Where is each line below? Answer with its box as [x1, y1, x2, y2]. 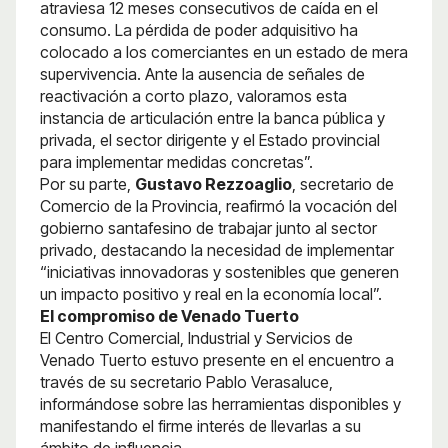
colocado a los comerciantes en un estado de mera [40, 41, 408, 62]
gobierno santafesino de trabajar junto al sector [40, 217, 377, 238]
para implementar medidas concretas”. [40, 151, 313, 172]
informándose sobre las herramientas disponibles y [40, 393, 401, 414]
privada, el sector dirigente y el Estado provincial [40, 129, 380, 150]
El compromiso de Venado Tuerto [40, 305, 299, 326]
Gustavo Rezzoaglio [135, 173, 292, 194]
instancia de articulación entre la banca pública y [40, 107, 385, 128]
